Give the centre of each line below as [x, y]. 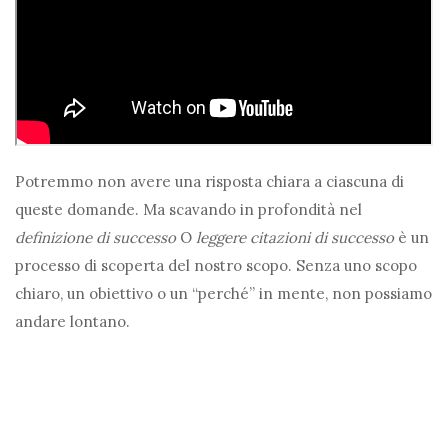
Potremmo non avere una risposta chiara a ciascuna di [209, 182]
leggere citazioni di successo [295, 238]
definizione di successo [95, 238]
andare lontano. [72, 322]
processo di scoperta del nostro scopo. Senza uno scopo [216, 266]
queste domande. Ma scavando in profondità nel [188, 210]
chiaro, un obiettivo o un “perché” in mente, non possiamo [223, 294]
